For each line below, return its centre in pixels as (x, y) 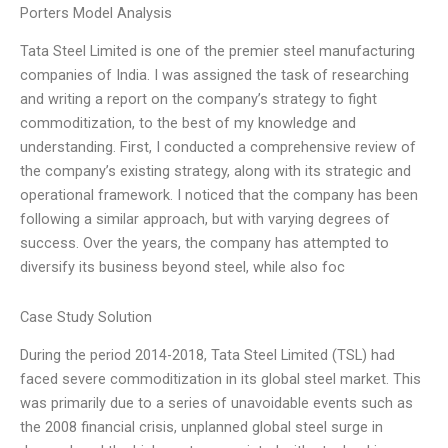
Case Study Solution (86, 317)
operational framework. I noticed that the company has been (219, 195)
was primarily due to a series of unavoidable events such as (216, 403)
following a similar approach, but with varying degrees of (205, 219)
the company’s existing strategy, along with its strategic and (215, 171)
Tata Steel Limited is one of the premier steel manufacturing (217, 51)
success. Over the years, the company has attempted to (204, 243)
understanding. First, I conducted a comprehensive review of (218, 147)
